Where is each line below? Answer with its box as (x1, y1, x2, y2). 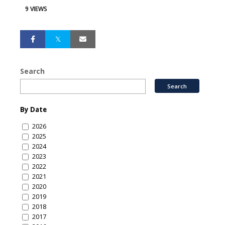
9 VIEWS (25, 5, 47, 14)
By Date (20, 105, 47, 115)
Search (20, 66, 45, 76)
